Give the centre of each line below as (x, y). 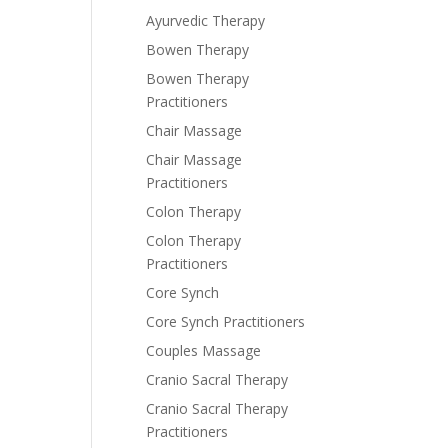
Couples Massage (203, 350)
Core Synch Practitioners (225, 321)
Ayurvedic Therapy (205, 20)
